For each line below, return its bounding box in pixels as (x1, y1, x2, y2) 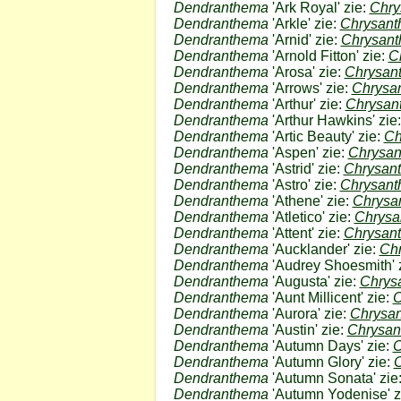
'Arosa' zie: (268, 64, 345, 80)
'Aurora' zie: (268, 306, 350, 321)
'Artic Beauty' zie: (268, 129, 384, 144)
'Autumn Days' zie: (268, 338, 393, 354)
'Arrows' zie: (268, 81, 352, 96)
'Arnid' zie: (268, 32, 341, 47)
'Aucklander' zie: (268, 242, 380, 257)
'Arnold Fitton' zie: (268, 48, 388, 64)
